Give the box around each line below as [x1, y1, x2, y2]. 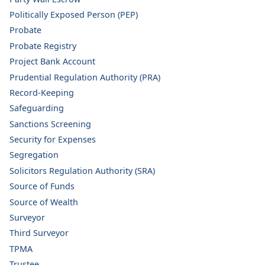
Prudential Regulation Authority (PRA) [9, 71, 160, 83]
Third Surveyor [9, 227, 69, 239]
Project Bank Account [9, 56, 95, 67]
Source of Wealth [9, 196, 78, 208]
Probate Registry [9, 40, 76, 51]
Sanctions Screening [9, 118, 91, 130]
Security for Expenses [9, 134, 96, 146]
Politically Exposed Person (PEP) [9, 8, 138, 20]
